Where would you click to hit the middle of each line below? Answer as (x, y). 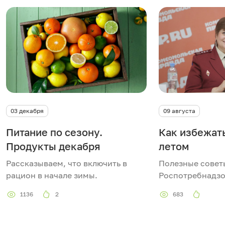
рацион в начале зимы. (52, 176)
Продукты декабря (53, 146)
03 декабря (27, 111)
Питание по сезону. (54, 132)
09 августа (179, 111)
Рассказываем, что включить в (67, 163)
